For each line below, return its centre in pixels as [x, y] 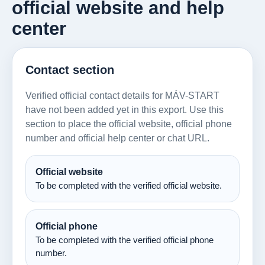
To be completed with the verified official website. [129, 185]
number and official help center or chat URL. [117, 138]
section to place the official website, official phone [129, 124]
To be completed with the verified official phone [125, 240]
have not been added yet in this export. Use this [125, 109]
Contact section [70, 70]
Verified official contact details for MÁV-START [122, 95]
